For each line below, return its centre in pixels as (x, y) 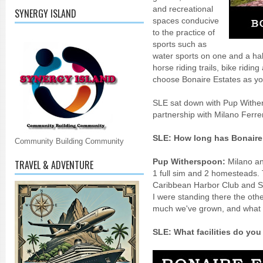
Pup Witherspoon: (189, 161)
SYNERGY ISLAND (45, 14)
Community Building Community (69, 141)
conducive (200, 21)
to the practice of (184, 32)
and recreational (183, 9)
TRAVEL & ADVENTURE (54, 165)
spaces (166, 21)
